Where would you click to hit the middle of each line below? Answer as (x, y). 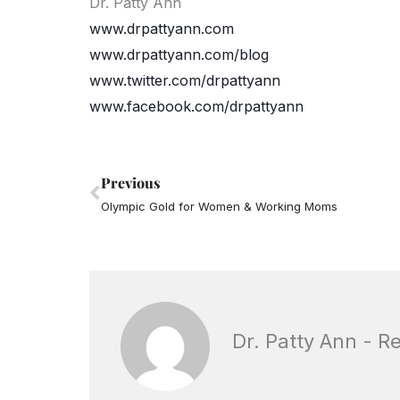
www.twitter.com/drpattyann (185, 80)
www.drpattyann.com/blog (179, 54)
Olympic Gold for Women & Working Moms (219, 206)
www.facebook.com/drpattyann (196, 106)
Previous (130, 182)
